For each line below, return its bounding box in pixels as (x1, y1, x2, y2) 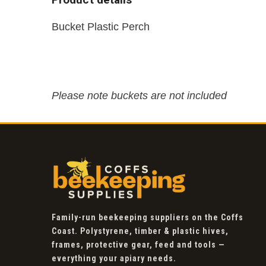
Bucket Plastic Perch (52, 21, 150, 33)
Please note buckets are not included (52, 90, 227, 102)
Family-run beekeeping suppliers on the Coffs (52, 213, 243, 222)
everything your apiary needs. (52, 254, 176, 263)
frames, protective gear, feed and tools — (52, 240, 225, 249)
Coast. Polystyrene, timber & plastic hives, (52, 226, 229, 236)
